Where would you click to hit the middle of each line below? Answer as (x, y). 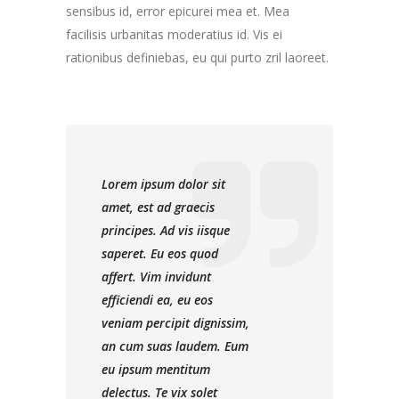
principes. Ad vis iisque (166, 230)
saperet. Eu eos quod (160, 253)
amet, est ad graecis (158, 207)
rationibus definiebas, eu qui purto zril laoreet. (197, 57)
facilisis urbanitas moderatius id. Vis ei (174, 34)
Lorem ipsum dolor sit (163, 183)
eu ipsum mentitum (156, 369)
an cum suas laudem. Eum (175, 346)
